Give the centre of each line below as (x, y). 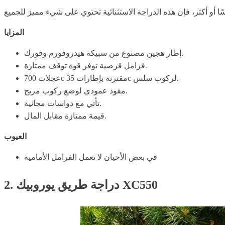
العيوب (15, 136)
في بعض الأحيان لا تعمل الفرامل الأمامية (91, 157)
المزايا (14, 32)
